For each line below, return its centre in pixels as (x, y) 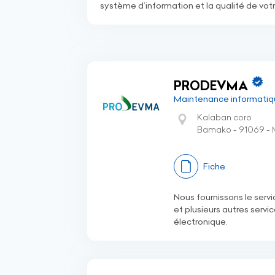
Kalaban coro (224, 117)
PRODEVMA (211, 86)
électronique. (201, 222)
